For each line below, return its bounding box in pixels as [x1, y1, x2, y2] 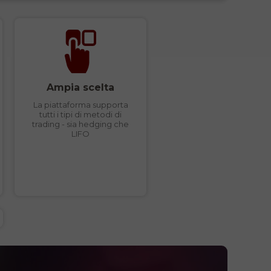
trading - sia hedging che [32, 119, 129, 129]
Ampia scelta [47, 82, 114, 93]
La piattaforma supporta [33, 100, 128, 109]
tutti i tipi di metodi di [39, 109, 122, 119]
